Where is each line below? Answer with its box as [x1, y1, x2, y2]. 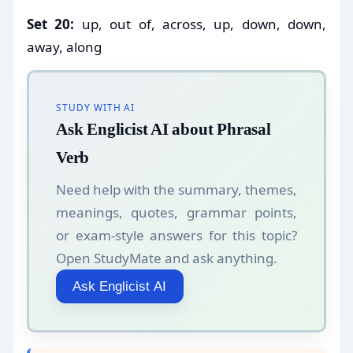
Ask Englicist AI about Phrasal [56, 120, 271, 138]
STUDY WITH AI [56, 100, 136, 113]
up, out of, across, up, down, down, [74, 14, 326, 33]
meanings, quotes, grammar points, [56, 203, 297, 222]
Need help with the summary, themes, [56, 180, 297, 199]
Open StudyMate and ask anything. [56, 249, 277, 268]
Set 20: [27, 14, 75, 33]
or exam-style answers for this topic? [56, 226, 297, 245]
